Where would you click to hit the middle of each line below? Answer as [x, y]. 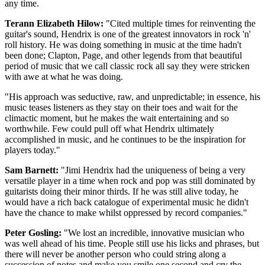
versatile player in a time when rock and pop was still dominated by [130, 181]
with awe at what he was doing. [64, 77]
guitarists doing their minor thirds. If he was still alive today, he [122, 192]
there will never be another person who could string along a [115, 254]
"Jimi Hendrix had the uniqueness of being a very [152, 170]
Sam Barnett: [32, 170]
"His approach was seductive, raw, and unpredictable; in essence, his [132, 97]
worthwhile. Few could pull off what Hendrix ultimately [109, 129]
